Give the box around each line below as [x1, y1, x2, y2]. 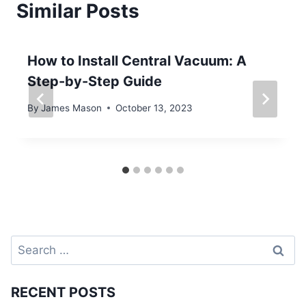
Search [10, 237, 48, 251]
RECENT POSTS [11, 284, 115, 301]
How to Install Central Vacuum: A [27, 53, 247, 70]
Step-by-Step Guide [27, 73, 162, 90]
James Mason [41, 102, 102, 113]
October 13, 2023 [115, 102, 193, 113]
